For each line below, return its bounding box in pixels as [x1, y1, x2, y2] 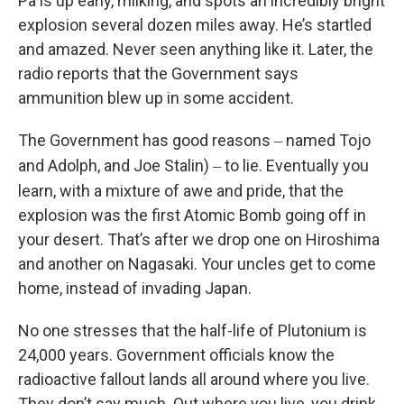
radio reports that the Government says [18, 63, 298, 83]
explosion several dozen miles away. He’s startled [18, 14, 372, 34]
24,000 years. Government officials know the [18, 344, 335, 364]
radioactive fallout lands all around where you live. [18, 369, 370, 389]
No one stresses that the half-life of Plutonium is [18, 320, 367, 340]
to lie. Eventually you [221, 155, 369, 175]
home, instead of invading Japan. [18, 278, 252, 298]
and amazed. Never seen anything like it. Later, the [18, 39, 373, 59]
